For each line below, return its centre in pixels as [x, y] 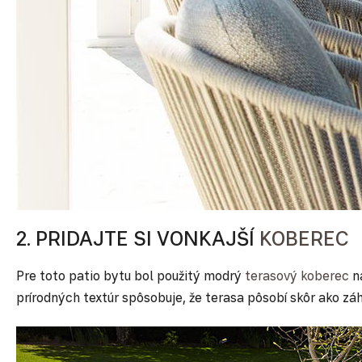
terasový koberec [297, 275]
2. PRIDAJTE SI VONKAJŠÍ [135, 238]
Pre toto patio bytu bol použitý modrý [129, 275]
